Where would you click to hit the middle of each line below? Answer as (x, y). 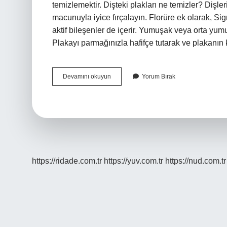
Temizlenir (125, 103)
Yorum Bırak (159, 77)
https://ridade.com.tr (67, 161)
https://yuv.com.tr (134, 161)
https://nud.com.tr (196, 161)
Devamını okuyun (87, 77)
